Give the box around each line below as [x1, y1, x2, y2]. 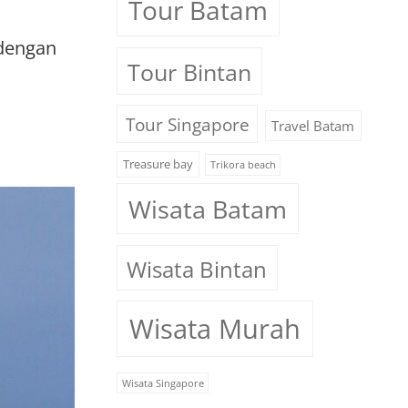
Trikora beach [209, 158, 276, 172]
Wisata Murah [128, 311, 301, 348]
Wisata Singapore [121, 376, 204, 390]
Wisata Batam [127, 191, 287, 226]
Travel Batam [271, 117, 355, 135]
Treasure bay [122, 156, 193, 173]
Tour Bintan [127, 56, 251, 87]
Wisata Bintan [127, 253, 268, 284]
